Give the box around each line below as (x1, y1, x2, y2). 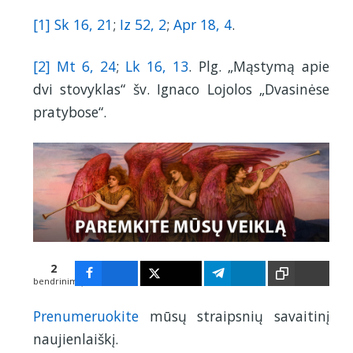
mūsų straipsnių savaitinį (139, 306, 329, 325)
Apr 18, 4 (173, 15, 232, 35)
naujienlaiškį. (33, 329, 118, 348)
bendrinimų (33, 274, 84, 287)
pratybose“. (33, 102, 106, 122)
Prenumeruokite (33, 306, 139, 325)
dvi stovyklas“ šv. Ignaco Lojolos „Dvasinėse (33, 80, 329, 99)
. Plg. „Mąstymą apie (188, 57, 329, 76)
